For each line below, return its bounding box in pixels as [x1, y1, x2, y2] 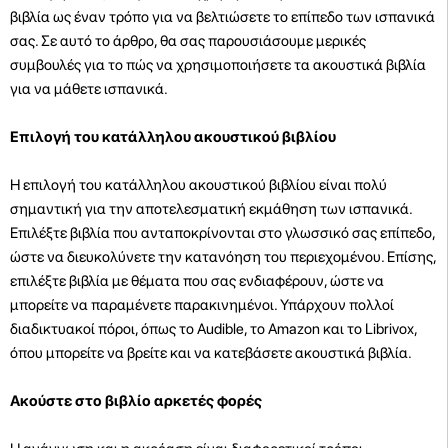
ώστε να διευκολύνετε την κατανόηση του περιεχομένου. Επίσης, [10, 247, 436, 266]
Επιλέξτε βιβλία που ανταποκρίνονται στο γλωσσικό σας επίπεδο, [10, 223, 435, 242]
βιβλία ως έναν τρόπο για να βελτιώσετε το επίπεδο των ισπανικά [10, 7, 435, 26]
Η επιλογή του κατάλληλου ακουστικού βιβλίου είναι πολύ [10, 175, 387, 194]
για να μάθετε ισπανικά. [10, 79, 168, 98]
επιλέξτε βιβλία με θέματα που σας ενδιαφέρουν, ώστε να [10, 271, 384, 290]
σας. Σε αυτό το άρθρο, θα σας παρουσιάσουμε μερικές [10, 31, 366, 50]
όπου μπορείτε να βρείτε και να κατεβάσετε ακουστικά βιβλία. [10, 343, 412, 362]
